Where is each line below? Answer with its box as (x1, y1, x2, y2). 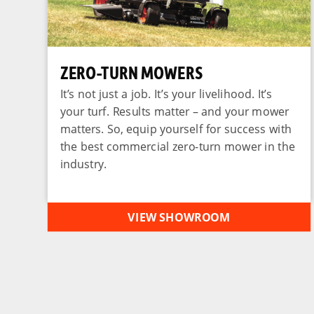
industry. (60, 156, 107, 172)
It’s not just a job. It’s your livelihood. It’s (60, 86, 273, 101)
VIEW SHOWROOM (128, 209, 231, 225)
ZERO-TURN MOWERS (60, 60, 203, 83)
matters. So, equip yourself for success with (60, 121, 292, 137)
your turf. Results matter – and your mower (60, 103, 289, 118)
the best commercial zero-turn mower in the (60, 138, 295, 154)
